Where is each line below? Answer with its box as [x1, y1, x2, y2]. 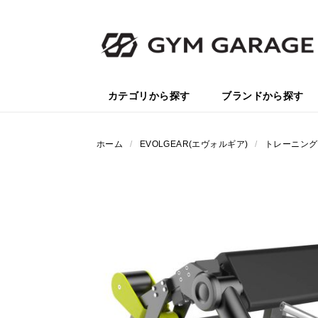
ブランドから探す [221, 90, 304, 102]
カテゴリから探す [108, 90, 190, 102]
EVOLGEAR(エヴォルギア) [139, 139, 248, 150]
